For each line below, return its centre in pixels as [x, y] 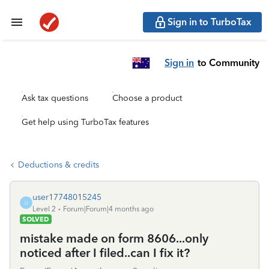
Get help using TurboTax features [85, 122]
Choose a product [147, 98]
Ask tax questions [55, 98]
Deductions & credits [59, 165]
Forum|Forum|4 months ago [108, 209]
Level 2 [44, 209]
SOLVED [36, 219]
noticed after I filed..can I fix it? [105, 253]
